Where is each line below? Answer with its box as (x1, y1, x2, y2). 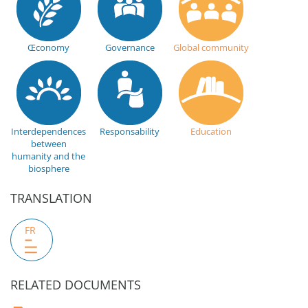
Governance (104, 41, 155, 54)
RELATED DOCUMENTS (10, 276, 141, 293)
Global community (173, 41, 249, 54)
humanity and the (12, 150, 85, 162)
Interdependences (11, 125, 86, 137)
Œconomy (27, 41, 69, 54)
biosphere (27, 162, 69, 175)
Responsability (100, 125, 159, 137)
